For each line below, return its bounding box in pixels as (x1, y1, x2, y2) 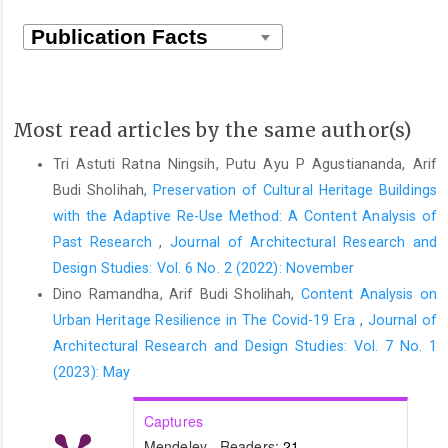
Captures (144, 410, 203, 431)
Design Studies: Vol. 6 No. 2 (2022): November (53, 260, 355, 277)
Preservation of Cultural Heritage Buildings (152, 182, 437, 199)
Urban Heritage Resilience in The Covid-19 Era (53, 312, 360, 329)
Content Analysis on (300, 286, 437, 303)
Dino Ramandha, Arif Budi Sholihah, (53, 286, 301, 303)
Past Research (53, 234, 160, 251)
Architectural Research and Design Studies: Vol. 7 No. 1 (53, 338, 437, 355)
